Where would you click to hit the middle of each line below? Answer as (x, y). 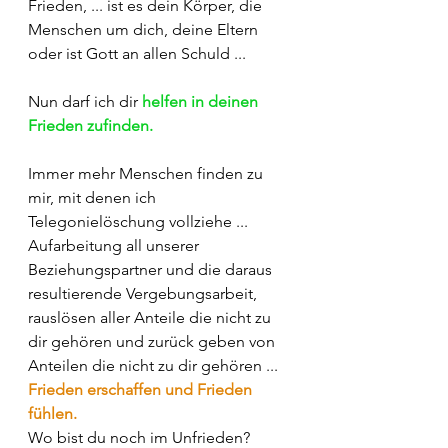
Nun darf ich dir (85, 102)
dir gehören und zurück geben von (153, 342)
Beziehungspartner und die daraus (152, 270)
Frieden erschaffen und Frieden (142, 390)
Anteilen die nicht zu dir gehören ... (155, 366)
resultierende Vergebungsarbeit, (144, 294)
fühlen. (52, 414)
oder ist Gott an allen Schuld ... (137, 54)
